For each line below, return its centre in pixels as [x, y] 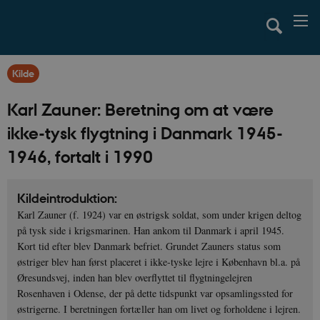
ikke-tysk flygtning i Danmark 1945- [145, 132]
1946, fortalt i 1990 [80, 156]
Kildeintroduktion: [67, 199]
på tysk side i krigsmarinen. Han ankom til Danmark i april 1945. [151, 231]
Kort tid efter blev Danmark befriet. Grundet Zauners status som [149, 246]
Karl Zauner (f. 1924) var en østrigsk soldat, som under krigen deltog [160, 215]
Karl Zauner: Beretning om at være [140, 109]
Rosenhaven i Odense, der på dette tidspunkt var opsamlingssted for [155, 294]
